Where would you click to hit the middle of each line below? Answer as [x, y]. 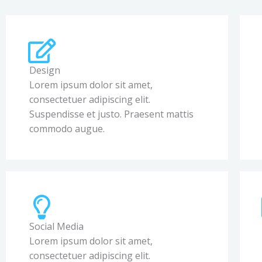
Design [45, 70]
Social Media [56, 226]
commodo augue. [67, 129]
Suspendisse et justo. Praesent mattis [111, 114]
